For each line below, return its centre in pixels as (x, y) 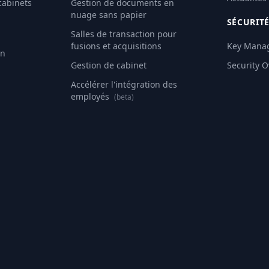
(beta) (124, 97)
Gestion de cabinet (109, 65)
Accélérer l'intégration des (124, 84)
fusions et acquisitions (116, 46)
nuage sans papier (109, 15)
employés (92, 96)
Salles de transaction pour (124, 34)
